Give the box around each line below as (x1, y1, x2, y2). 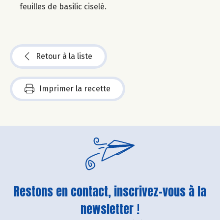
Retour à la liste (36, 52, 92, 61)
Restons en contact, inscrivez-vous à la (14, 182, 206, 200)
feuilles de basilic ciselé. (20, 2, 107, 12)
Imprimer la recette (39, 84, 110, 94)
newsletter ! (81, 200, 139, 218)
